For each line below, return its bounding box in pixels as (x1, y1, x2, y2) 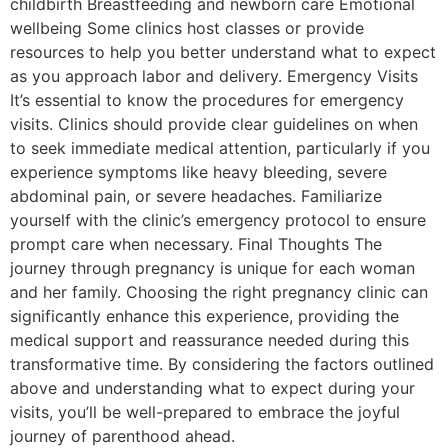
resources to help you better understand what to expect (10, 42, 436, 62)
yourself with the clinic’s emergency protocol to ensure (10, 210, 426, 230)
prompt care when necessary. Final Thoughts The (10, 234, 382, 254)
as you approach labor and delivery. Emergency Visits (10, 66, 418, 86)
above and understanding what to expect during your (10, 378, 415, 398)
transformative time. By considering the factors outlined (10, 354, 434, 374)
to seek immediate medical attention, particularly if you (10, 138, 430, 158)
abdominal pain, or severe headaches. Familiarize (10, 186, 382, 206)
